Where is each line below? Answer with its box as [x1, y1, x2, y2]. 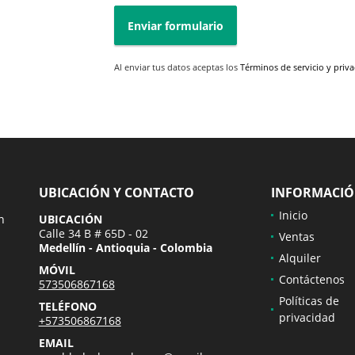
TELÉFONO [38, 299, 97, 315]
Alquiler [278, 250, 321, 266]
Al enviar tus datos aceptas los [114, 61, 240, 74]
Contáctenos [278, 272, 345, 288]
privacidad [278, 310, 335, 326]
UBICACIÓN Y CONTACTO [38, 184, 194, 202]
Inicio [278, 208, 307, 223]
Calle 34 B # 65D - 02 [38, 226, 148, 242]
